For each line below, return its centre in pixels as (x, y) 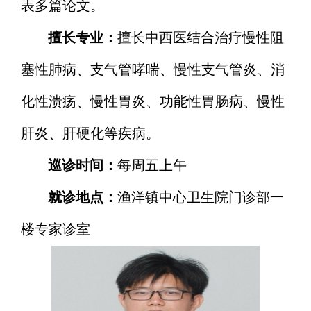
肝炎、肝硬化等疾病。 (90, 134)
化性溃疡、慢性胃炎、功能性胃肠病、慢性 (153, 102)
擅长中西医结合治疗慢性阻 (201, 38)
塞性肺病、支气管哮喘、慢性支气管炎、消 (153, 70)
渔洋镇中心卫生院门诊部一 (201, 198)
